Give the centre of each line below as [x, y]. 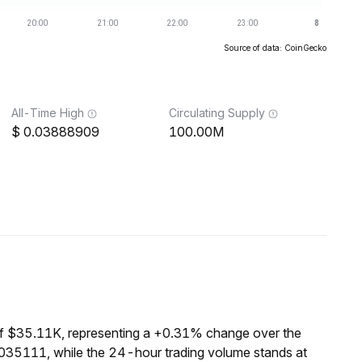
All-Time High [48, 113]
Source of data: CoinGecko [275, 48]
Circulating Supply [217, 113]
